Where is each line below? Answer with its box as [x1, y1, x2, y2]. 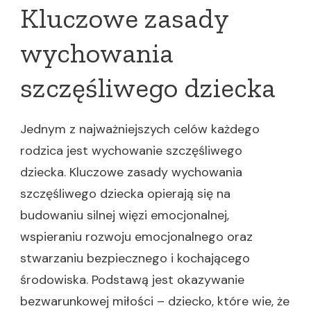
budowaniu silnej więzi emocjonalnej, [20, 207, 229, 224]
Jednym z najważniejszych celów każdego [20, 121, 260, 137]
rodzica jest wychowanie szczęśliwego [20, 142, 242, 159]
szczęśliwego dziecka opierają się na [20, 185, 230, 202]
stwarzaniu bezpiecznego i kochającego [20, 250, 250, 267]
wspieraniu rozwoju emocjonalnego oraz [20, 228, 253, 245]
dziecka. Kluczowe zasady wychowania [20, 164, 242, 180]
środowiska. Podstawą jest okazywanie [20, 271, 244, 288]
